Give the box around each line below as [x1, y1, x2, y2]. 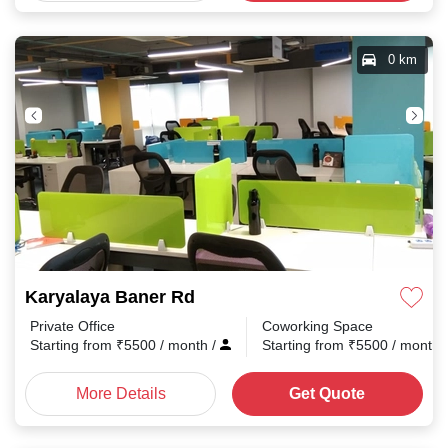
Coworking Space [262, 317, 373, 335]
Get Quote [289, 383, 366, 404]
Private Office [30, 317, 115, 335]
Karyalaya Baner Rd [25, 286, 195, 308]
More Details [75, 383, 166, 404]
